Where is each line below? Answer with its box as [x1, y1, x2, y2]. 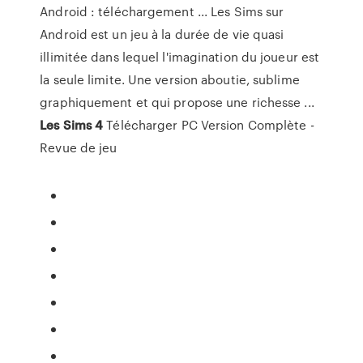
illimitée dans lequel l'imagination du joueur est [40, 48, 320, 66]
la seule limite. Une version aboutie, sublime [40, 70, 300, 88]
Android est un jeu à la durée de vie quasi [40, 25, 284, 43]
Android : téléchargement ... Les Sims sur [40, 2, 284, 20]
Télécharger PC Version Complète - [103, 116, 314, 134]
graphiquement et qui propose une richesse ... [40, 93, 314, 111]
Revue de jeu [40, 139, 117, 156]
